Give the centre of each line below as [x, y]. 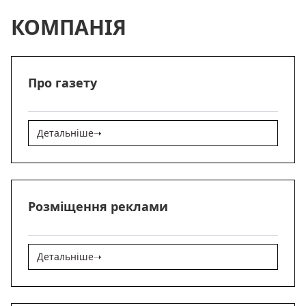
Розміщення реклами [98, 206]
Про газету [62, 82]
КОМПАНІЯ [69, 27]
